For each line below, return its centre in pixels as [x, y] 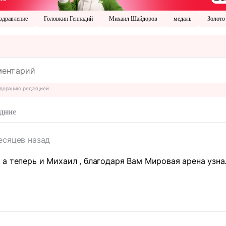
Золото [216, 19]
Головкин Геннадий [68, 19]
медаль [182, 19]
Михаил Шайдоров [133, 19]
